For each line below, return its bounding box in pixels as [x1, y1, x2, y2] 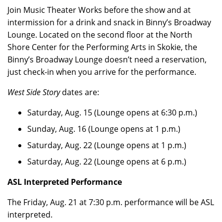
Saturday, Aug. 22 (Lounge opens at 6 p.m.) [27, 156, 186, 167]
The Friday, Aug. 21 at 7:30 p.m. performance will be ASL [7, 197, 214, 208]
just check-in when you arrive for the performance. [7, 66, 198, 77]
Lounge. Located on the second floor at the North [7, 29, 192, 40]
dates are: [60, 87, 99, 98]
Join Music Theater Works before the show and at [7, 4, 191, 15]
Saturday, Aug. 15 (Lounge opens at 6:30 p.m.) [27, 107, 197, 118]
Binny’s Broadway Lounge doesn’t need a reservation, [7, 54, 207, 65]
